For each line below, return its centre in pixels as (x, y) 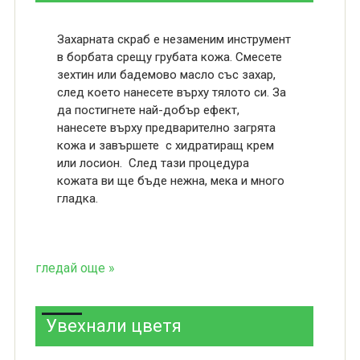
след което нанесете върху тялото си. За (171, 92)
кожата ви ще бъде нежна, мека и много (170, 181)
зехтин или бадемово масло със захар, (166, 75)
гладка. (77, 198)
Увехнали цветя (113, 326)
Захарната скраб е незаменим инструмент (174, 39)
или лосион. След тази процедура (153, 163)
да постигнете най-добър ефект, (148, 110)
